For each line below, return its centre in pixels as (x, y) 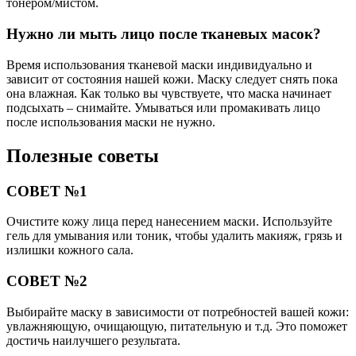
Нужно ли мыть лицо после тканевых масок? (164, 34)
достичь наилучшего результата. (93, 340)
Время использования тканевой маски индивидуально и (159, 64)
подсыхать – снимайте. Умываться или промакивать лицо (163, 107)
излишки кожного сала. (70, 250)
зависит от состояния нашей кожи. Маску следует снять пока (172, 79)
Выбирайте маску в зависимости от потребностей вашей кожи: (178, 311)
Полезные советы (83, 155)
